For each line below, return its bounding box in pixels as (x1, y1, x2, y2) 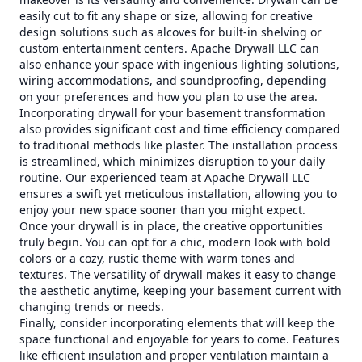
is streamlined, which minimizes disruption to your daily (19, 154, 325, 169)
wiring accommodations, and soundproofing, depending (19, 73, 326, 88)
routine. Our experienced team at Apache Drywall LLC (19, 170, 310, 185)
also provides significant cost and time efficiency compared (19, 121, 340, 137)
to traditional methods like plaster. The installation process (19, 137, 338, 153)
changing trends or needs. (19, 299, 164, 314)
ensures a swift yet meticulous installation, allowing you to (19, 186, 337, 201)
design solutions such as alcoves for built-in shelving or (19, 24, 322, 40)
